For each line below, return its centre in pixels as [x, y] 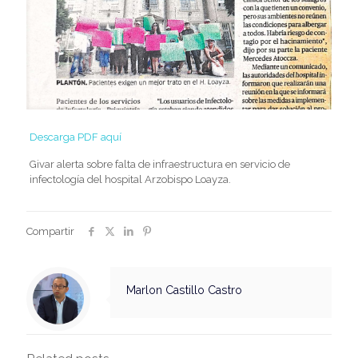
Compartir [50, 231]
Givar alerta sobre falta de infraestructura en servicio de [159, 164]
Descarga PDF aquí [75, 137]
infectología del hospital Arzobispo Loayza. [130, 179]
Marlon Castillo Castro [184, 290]
